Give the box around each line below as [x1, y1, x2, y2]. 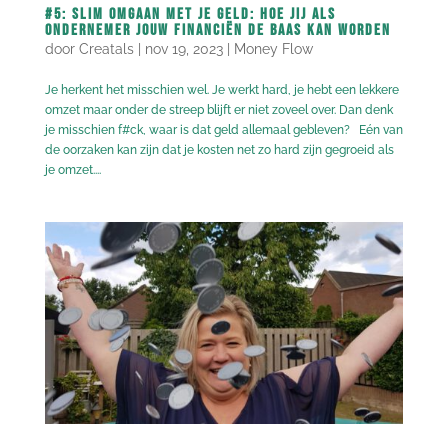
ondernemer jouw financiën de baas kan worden [44, 21, 391, 41]
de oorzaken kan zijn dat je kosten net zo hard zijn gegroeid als [44, 143, 394, 158]
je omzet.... [44, 163, 101, 178]
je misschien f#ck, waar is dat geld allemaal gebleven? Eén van [44, 123, 403, 138]
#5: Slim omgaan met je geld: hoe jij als [44, 5, 336, 25]
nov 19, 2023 [144, 41, 223, 58]
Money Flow [233, 41, 313, 58]
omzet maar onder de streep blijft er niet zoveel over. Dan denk [44, 103, 393, 118]
